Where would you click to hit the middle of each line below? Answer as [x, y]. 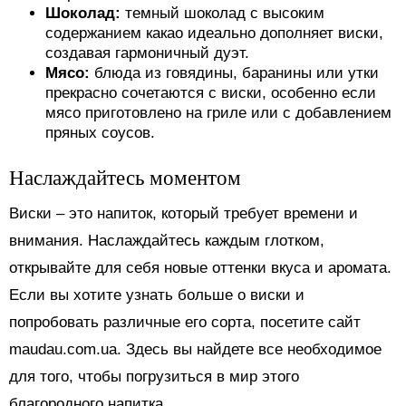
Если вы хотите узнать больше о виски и [157, 295]
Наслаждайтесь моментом [125, 176]
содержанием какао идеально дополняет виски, [214, 33]
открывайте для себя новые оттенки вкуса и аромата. [200, 267]
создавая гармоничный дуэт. [147, 53]
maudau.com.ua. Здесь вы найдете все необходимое [195, 349]
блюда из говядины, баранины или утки [237, 72]
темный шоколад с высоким [225, 13]
